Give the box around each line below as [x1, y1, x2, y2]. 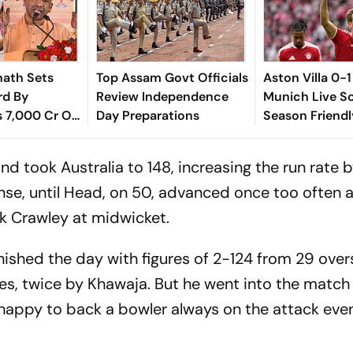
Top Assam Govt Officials [95, 69, 248, 86]
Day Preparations [95, 106, 199, 124]
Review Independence [95, 87, 229, 105]
